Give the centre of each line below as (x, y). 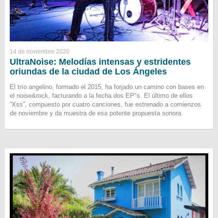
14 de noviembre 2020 (40, 52)
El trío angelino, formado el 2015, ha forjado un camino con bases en (107, 87)
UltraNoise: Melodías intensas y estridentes (100, 62)
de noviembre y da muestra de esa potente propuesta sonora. (96, 113)
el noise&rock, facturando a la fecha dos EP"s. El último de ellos (101, 96)
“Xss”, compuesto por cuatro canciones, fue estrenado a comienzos (105, 105)
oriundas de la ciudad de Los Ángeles (88, 72)
